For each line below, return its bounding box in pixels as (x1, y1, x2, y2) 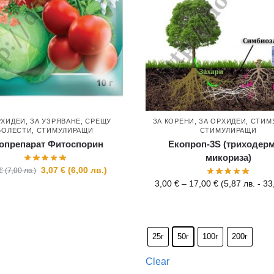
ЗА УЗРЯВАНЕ (30, 117, 81, 125)
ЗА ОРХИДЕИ (199, 117, 246, 125)
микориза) (205, 152, 251, 163)
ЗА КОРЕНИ (152, 117, 194, 125)
